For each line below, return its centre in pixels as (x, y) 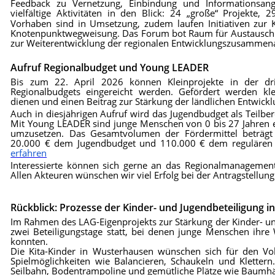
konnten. (29, 241)
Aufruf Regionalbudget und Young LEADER (110, 68)
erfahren (29, 153)
